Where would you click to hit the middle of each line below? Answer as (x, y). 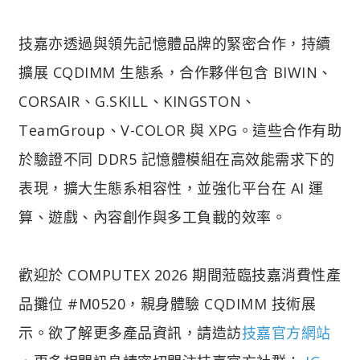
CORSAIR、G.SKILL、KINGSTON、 (137, 101)
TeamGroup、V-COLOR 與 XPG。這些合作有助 (180, 130)
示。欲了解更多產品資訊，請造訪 (130, 332)
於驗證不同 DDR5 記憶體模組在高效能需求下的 (176, 159)
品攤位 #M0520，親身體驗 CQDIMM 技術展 (167, 303)
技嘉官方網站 (286, 332)
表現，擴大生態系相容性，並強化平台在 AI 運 (171, 188)
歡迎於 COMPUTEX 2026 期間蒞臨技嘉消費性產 (180, 274)
